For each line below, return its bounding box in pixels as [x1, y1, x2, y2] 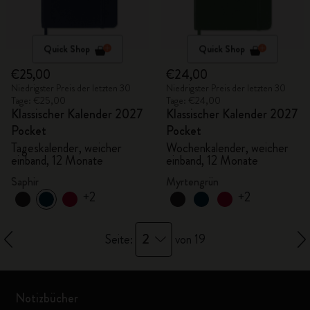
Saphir [11, 174, 39, 190]
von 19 [172, 230, 206, 248]
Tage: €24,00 [166, 93, 221, 107]
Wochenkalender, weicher [166, 139, 289, 157]
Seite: [104, 230, 136, 248]
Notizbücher [15, 289, 79, 307]
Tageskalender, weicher [11, 139, 122, 157]
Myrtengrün [166, 174, 219, 190]
